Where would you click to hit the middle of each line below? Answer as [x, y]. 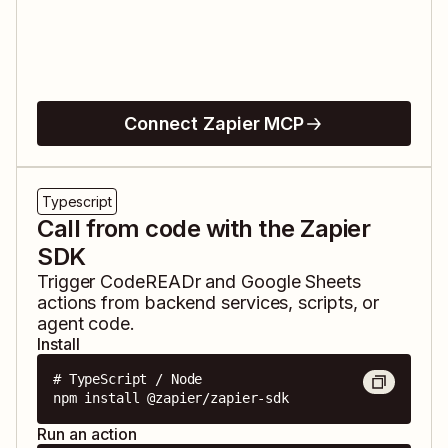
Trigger [69, 282]
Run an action [87, 434]
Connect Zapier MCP [214, 124]
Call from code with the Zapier [204, 229]
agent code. [86, 324]
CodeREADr [150, 282]
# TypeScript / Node [128, 379]
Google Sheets [301, 282]
